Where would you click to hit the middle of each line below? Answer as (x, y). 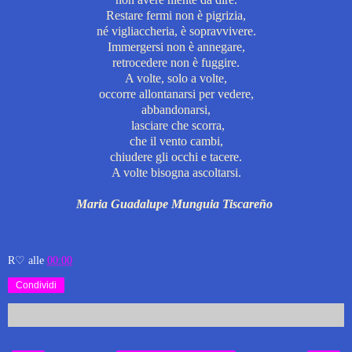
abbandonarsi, (176, 109)
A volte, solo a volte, (176, 78)
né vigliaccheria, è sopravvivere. (176, 31)
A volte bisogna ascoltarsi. (176, 172)
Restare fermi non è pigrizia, (176, 15)
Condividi (36, 285)
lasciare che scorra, (176, 125)
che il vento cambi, (176, 141)
